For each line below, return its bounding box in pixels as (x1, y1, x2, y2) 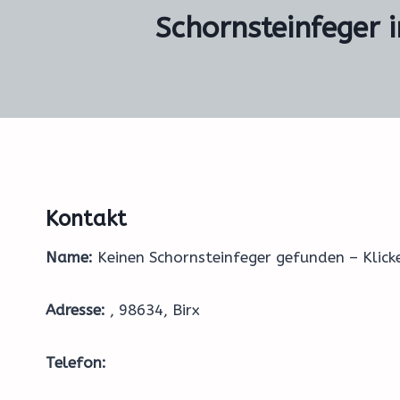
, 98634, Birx (105, 301, 200, 319)
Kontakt (46, 206, 127, 231)
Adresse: (46, 301, 105, 319)
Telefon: (46, 354, 106, 371)
